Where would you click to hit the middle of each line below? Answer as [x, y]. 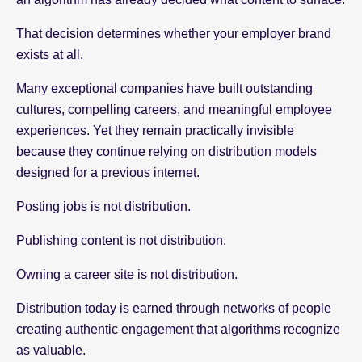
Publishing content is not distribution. [121, 240]
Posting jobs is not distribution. [103, 206]
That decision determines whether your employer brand [174, 33]
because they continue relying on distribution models [166, 151]
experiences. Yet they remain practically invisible [155, 130]
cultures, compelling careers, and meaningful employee [174, 109]
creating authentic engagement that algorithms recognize [178, 329]
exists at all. [50, 54]
